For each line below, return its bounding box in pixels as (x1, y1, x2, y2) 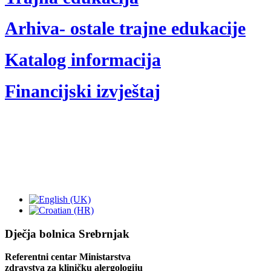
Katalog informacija (5, 50, 161, 70)
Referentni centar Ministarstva (5, 252, 131, 263)
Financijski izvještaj (5, 81, 160, 101)
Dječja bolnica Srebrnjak (5, 227, 129, 240)
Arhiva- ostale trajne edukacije (5, 19, 246, 39)
